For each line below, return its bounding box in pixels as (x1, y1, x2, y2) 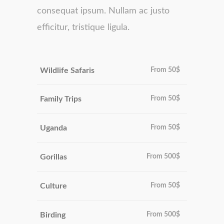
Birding (40, 210, 65, 219)
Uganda (40, 124, 67, 132)
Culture (40, 182, 67, 190)
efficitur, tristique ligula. (37, 22, 129, 32)
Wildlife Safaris (40, 66, 94, 74)
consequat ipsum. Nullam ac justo (37, 6, 169, 15)
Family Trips (40, 95, 81, 103)
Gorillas (40, 153, 67, 161)
